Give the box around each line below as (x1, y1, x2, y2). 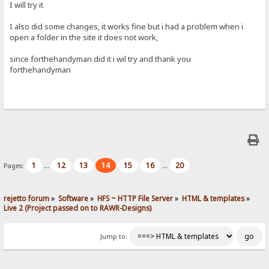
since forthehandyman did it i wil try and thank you (10, 53, 192, 64)
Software (58, 193, 89, 204)
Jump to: (100, 232, 127, 241)
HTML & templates (182, 193, 245, 204)
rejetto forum (4, 193, 50, 204)
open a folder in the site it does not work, (10, 31, 159, 43)
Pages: (4, 160, 26, 170)
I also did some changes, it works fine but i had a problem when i (10, 20, 244, 32)
